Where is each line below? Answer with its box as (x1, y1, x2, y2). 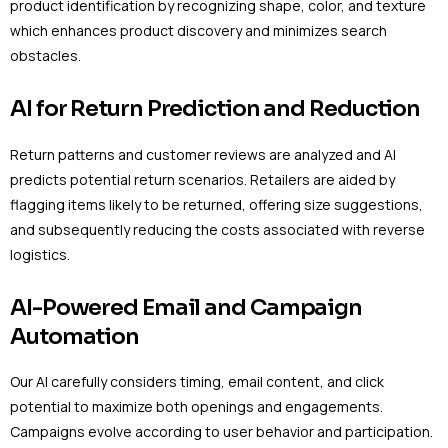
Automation (10, 322, 139, 350)
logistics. (10, 244, 70, 264)
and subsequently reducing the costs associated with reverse (10, 219, 425, 239)
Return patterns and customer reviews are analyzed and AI (10, 144, 396, 164)
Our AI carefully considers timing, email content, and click (10, 372, 384, 392)
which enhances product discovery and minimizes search (10, 21, 387, 41)
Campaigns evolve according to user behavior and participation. (10, 422, 433, 442)
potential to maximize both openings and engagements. (10, 397, 383, 417)
